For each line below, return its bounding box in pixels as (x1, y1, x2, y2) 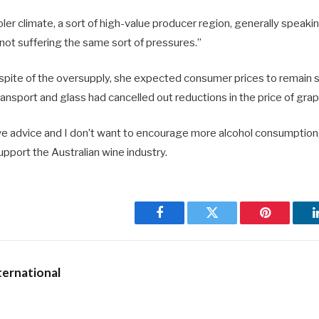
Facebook (158, 216, 209, 230)
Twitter (211, 216, 249, 230)
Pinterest (263, 216, 309, 230)
